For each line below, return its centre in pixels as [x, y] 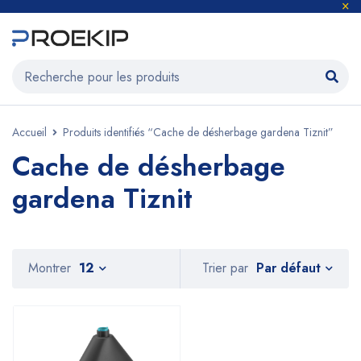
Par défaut [288, 268]
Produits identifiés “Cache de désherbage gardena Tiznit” [198, 132]
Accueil [29, 132]
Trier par [225, 268]
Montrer [50, 268]
